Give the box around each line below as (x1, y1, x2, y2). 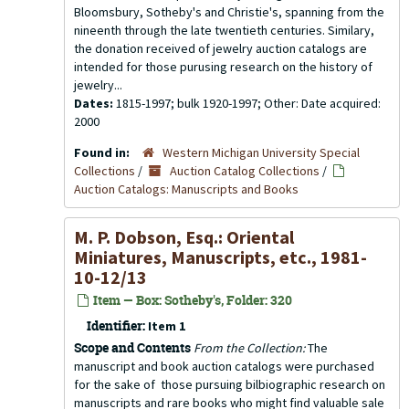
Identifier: (87, 317, 145, 334)
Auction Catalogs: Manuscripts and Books (74, 181, 299, 197)
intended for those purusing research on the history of (74, 58, 372, 75)
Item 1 (148, 318, 185, 334)
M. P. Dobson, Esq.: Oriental (74, 225, 294, 248)
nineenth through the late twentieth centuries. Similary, (74, 22, 374, 38)
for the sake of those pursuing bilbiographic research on (74, 376, 385, 393)
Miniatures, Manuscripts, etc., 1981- (74, 246, 367, 268)
